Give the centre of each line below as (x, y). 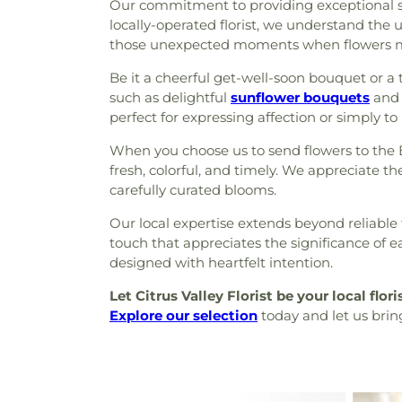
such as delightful (170, 97)
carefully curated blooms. (193, 190)
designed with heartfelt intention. (221, 262)
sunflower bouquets (300, 97)
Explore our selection (184, 315)
